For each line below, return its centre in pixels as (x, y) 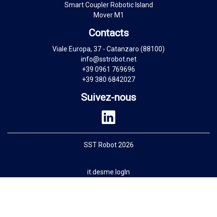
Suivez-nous (108, 98)
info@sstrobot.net (108, 59)
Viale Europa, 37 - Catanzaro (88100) (108, 49)
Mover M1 (108, 15)
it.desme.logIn (108, 172)
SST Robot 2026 (108, 145)
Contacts (108, 33)
